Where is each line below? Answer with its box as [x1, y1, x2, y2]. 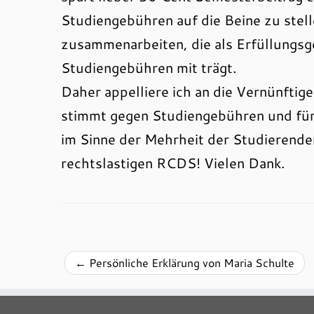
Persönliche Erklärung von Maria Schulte [86, 254, 294, 271]
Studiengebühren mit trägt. [61, 57, 237, 77]
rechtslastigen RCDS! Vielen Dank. [61, 153, 285, 172]
